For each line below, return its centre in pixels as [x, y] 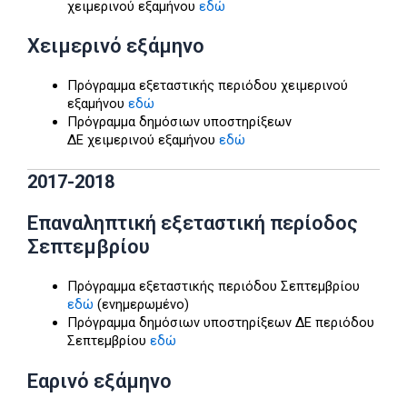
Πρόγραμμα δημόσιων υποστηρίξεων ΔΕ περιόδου [220, 323]
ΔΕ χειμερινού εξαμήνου [143, 140]
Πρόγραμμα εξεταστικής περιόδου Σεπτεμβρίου [213, 287]
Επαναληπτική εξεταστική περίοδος [193, 223]
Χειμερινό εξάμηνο [116, 46]
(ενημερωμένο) [141, 305]
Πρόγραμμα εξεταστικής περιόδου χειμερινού [207, 86]
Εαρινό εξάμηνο [99, 382]
